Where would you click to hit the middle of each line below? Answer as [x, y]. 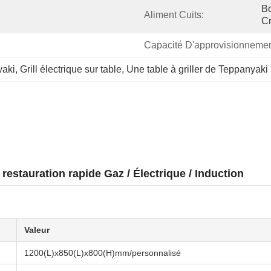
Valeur [37, 230]
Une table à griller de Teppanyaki [197, 69]
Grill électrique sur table [71, 69]
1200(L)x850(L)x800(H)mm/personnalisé [103, 253]
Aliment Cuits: [174, 15]
